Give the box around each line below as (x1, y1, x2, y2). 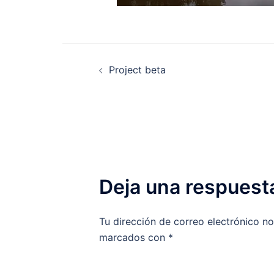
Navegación (62, 42, 194, 70)
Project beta (109, 64, 166, 76)
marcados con (99, 231, 168, 243)
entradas (62, 97, 162, 125)
